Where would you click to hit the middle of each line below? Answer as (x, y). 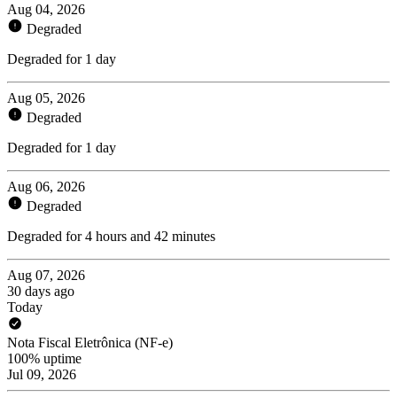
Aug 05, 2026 (46, 97)
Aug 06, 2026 (46, 186)
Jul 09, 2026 (42, 374)
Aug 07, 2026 (46, 275)
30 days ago (41, 291)
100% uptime (44, 358)
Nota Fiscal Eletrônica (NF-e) (90, 342)
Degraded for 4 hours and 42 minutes (111, 236)
